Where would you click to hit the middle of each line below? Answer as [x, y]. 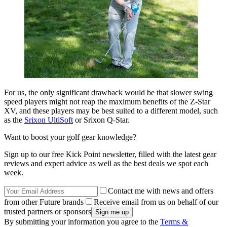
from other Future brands [44, 202]
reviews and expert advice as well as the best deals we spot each [106, 164]
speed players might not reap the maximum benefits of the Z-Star [107, 102]
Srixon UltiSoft [49, 120]
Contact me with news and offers [161, 191]
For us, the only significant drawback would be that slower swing [108, 93]
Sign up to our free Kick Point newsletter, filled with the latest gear [110, 155]
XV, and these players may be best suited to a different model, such [111, 111]
